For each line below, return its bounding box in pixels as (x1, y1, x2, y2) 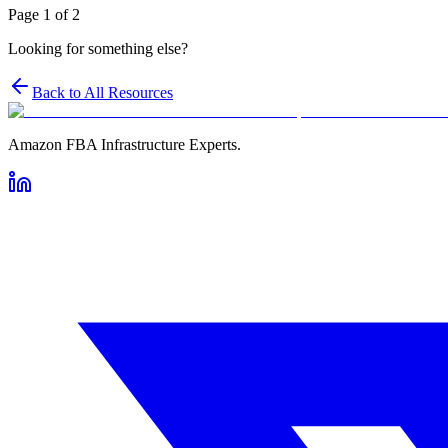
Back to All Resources (32, 83, 173, 101)
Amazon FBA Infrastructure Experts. (8, 135, 241, 153)
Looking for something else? (8, 39, 188, 57)
